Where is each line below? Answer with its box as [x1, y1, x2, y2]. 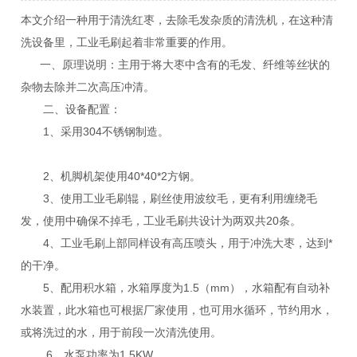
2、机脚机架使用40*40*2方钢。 [21, 170, 202, 183]
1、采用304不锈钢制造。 [21, 125, 170, 139]
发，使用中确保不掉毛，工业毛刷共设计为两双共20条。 [21, 214, 302, 228]
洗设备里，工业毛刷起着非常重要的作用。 [21, 36, 233, 49]
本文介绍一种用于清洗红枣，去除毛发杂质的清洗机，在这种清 [21, 14, 334, 27]
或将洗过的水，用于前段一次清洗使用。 [21, 326, 222, 339]
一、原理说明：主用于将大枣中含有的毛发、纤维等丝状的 [21, 58, 331, 72]
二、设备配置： [21, 103, 122, 116]
